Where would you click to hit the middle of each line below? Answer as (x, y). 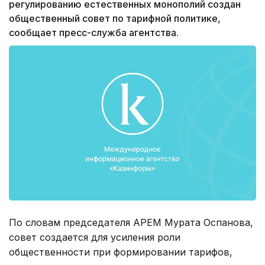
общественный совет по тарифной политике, (115, 19)
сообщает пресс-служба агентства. (94, 33)
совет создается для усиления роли (95, 237)
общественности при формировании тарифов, (121, 252)
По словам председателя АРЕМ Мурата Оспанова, (131, 222)
